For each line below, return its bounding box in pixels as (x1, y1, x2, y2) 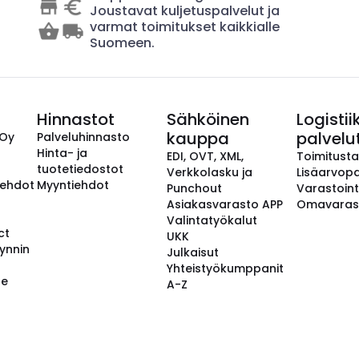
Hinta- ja (37, 145, 87, 161)
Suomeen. (90, 34, 155, 52)
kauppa (167, 127, 229, 150)
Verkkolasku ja (167, 164, 252, 180)
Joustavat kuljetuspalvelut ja (90, 2, 280, 20)
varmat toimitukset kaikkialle (90, 18, 280, 36)
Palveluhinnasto (37, 129, 130, 145)
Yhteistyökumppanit (167, 260, 284, 276)
